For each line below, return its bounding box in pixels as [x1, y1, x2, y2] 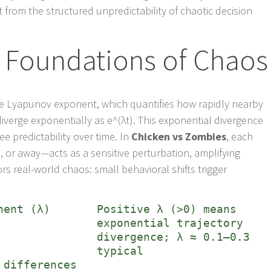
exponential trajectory [97, 217, 244, 230]
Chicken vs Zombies [131, 129, 227, 144]
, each [226, 129, 253, 144]
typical [97, 244, 144, 258]
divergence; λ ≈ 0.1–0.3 [97, 230, 250, 244]
